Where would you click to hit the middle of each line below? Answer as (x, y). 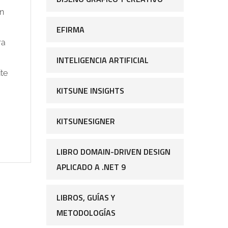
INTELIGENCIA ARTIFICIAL (103, 60)
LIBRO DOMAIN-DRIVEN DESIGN (113, 152)
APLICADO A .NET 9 (91, 167)
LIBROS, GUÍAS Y (86, 198)
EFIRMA (70, 30)
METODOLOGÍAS (86, 213)
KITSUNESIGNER (86, 121)
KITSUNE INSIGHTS (90, 91)
